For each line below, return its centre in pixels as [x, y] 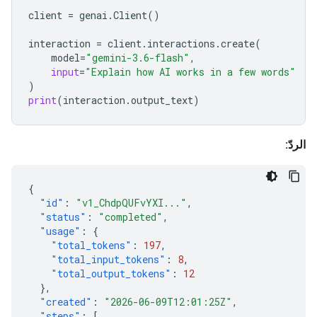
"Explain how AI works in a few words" [190, 72]
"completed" [131, 217]
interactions [181, 44]
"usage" [60, 231]
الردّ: [295, 145]
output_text [162, 100]
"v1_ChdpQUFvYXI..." [131, 203]
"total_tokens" [91, 245]
